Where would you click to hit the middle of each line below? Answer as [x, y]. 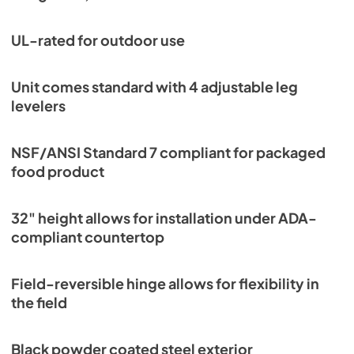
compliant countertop [88, 237]
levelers [38, 106]
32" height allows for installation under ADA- [164, 218]
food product [58, 171]
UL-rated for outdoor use [98, 40]
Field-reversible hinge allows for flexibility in [165, 284]
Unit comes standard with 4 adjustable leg [154, 87]
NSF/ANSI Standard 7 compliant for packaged [168, 153]
